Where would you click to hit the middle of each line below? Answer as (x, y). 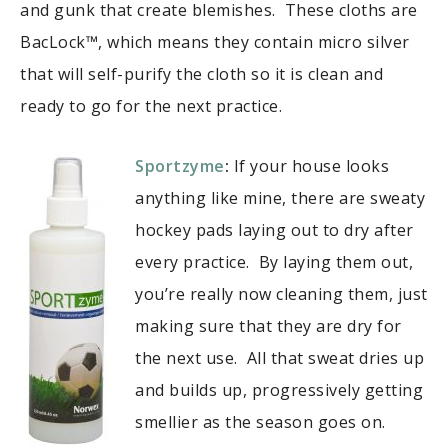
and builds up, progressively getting (279, 389)
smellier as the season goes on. (262, 421)
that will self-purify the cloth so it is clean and (201, 73)
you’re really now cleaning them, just (281, 293)
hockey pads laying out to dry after (274, 229)
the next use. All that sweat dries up (279, 357)
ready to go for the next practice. (151, 105)
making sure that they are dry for (268, 325)
